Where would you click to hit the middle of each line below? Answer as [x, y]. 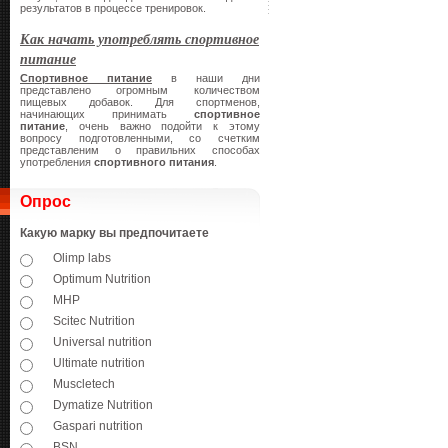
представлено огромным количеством [140, 90]
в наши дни [206, 78]
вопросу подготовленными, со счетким [140, 138]
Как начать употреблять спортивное [139, 39]
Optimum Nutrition [102, 279]
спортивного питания [154, 162]
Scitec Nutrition [94, 321]
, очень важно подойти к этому [162, 126]
